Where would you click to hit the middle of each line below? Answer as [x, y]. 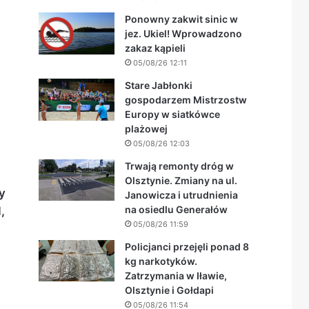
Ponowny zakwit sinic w [181, 19]
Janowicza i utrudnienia [181, 195]
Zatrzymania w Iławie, [176, 276]
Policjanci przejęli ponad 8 [187, 247]
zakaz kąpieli [155, 48]
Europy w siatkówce [172, 114]
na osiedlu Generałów [176, 209]
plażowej [146, 129]
